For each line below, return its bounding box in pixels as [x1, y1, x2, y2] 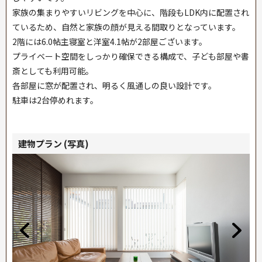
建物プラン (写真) [18, 137, 89, 150]
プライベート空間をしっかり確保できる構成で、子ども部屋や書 [12, 50, 249, 62]
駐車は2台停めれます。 [12, 94, 98, 106]
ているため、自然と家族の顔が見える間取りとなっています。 [12, 20, 240, 33]
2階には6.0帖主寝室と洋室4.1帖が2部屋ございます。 [12, 35, 207, 47]
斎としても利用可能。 [12, 64, 94, 77]
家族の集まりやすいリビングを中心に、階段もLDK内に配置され [12, 6, 249, 18]
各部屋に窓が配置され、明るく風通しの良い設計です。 [12, 79, 216, 91]
